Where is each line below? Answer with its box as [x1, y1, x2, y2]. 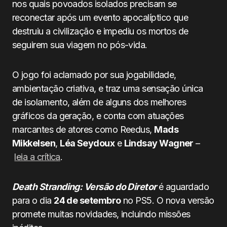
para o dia [12, 195, 54, 206]
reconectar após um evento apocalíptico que [12, 12, 188, 23]
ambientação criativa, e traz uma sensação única [12, 83, 203, 94]
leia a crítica [14, 152, 60, 162]
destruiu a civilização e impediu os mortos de [12, 26, 188, 36]
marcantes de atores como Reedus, [12, 124, 155, 135]
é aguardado [156, 181, 209, 192]
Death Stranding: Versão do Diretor [12, 181, 157, 192]
